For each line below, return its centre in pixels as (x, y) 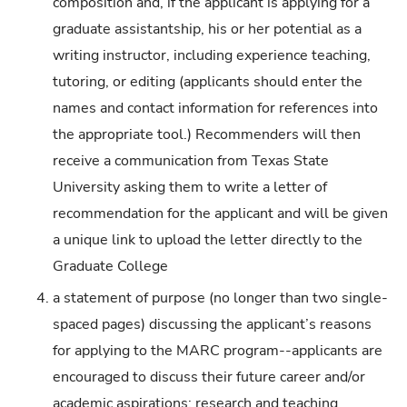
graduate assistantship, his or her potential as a (208, 29)
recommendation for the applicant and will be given (221, 213)
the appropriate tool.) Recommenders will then (207, 134)
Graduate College (111, 266)
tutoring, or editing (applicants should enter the (208, 81)
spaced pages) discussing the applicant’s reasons (213, 325)
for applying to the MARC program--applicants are (218, 351)
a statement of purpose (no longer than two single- (221, 298)
